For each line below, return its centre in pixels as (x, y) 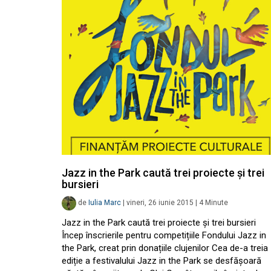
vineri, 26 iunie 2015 (160, 203)
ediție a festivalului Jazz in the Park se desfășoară (162, 261)
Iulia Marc (105, 203)
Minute (217, 203)
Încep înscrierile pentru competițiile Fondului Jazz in (164, 235)
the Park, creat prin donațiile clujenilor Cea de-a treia (165, 248)
